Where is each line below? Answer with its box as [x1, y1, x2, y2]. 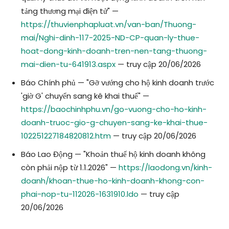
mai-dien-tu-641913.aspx [21, 59, 116, 70]
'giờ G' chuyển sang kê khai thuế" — [21, 90, 149, 102]
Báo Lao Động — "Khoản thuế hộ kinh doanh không [21, 149, 205, 160]
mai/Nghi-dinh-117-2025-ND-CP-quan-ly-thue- [21, 32, 199, 43]
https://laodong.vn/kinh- [119, 162, 212, 173]
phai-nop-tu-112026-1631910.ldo [21, 189, 139, 200]
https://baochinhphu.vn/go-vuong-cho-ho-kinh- [21, 104, 207, 115]
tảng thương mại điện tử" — [21, 6, 119, 17]
